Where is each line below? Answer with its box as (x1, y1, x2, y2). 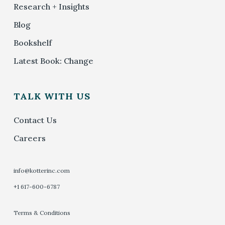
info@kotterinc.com (13, 167, 70, 174)
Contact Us (13, 115, 57, 125)
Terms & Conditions (13, 209, 70, 216)
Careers (13, 133, 46, 143)
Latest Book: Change (13, 56, 93, 66)
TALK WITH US (13, 90, 90, 102)
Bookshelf (13, 38, 52, 48)
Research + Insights (13, 2, 89, 12)
